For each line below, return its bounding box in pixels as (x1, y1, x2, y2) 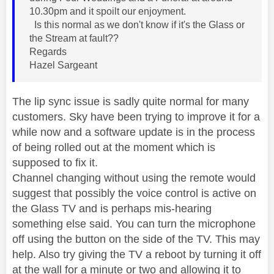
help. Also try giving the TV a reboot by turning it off (12, 248, 261, 261)
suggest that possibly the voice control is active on (12, 187, 256, 199)
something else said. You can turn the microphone (12, 217, 256, 230)
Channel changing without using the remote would (12, 171, 256, 184)
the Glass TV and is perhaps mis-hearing (12, 202, 212, 215)
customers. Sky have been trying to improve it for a (12, 110, 260, 123)
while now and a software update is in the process (12, 125, 255, 138)
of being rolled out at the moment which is (12, 141, 215, 154)
